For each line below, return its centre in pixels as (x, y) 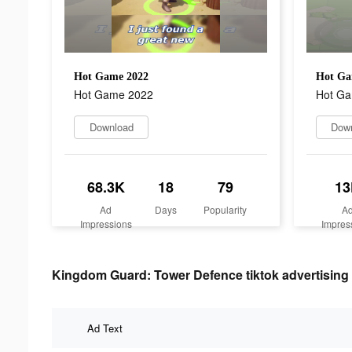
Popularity (225, 209)
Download (111, 126)
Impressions (106, 223)
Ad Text (105, 328)
